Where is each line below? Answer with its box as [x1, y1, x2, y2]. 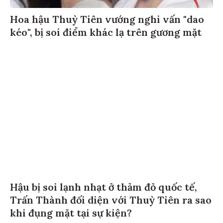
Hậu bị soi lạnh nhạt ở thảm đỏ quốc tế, [10, 180, 197, 193]
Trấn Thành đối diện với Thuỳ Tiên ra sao [10, 193, 212, 206]
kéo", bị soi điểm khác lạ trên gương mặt [10, 25, 202, 38]
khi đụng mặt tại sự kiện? [10, 206, 132, 219]
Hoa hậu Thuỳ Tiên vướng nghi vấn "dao [10, 12, 204, 25]
